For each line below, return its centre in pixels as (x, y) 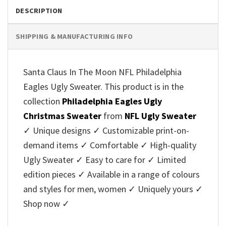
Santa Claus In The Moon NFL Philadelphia (102, 72)
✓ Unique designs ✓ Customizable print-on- (106, 131)
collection (43, 101)
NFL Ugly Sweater (160, 116)
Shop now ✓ (46, 204)
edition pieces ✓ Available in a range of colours (111, 175)
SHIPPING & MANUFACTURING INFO (74, 37)
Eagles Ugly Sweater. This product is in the (103, 87)
